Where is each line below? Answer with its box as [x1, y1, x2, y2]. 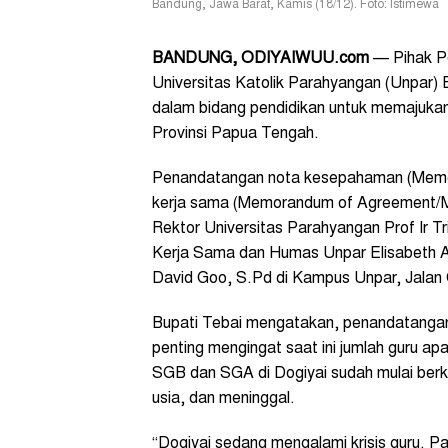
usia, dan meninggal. [152, 390, 295, 407]
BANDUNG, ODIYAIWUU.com [152, 50, 369, 67]
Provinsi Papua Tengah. [152, 125, 319, 142]
